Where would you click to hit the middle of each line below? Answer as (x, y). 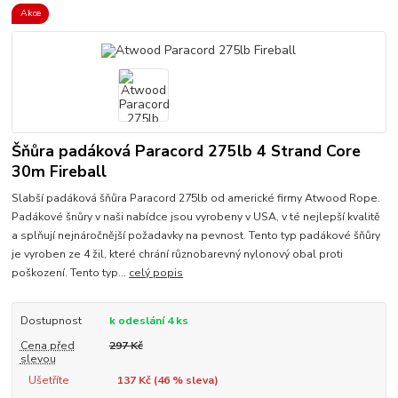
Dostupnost (51, 321)
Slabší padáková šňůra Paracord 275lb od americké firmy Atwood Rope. (196, 199)
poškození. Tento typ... (71, 273)
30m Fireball (60, 171)
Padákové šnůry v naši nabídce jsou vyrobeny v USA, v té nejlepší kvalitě (196, 217)
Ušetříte (48, 381)
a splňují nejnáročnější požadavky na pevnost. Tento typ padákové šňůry (196, 236)
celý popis (156, 273)
